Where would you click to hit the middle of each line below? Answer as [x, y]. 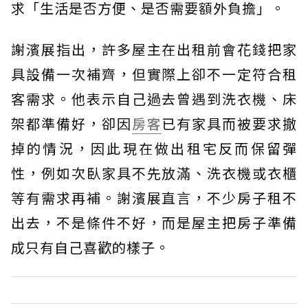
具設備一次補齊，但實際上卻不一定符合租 [154, 74]
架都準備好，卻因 [71, 124]
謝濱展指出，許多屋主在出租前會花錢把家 [154, 49]
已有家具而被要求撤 [230, 124]
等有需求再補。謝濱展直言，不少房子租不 [154, 198]
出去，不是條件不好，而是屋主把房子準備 [154, 223]
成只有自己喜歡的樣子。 [90, 247]
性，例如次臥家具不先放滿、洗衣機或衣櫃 [154, 173]
